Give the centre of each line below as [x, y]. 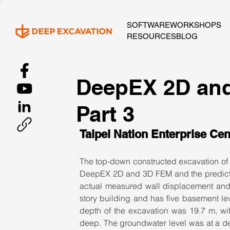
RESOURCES [151, 36]
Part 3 [106, 114]
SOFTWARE [148, 25]
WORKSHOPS [196, 25]
